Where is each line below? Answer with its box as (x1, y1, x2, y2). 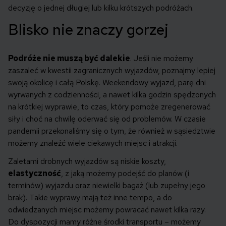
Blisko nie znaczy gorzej (8, 19, 168, 40)
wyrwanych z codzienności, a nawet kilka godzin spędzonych (8, 89, 216, 100)
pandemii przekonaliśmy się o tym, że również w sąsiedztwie (8, 126, 215, 137)
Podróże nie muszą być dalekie (8, 53, 130, 64)
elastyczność (8, 168, 61, 179)
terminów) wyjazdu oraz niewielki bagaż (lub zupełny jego (8, 180, 205, 191)
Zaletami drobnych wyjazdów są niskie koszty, (8, 156, 166, 167)
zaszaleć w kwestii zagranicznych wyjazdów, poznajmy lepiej (8, 65, 215, 76)
